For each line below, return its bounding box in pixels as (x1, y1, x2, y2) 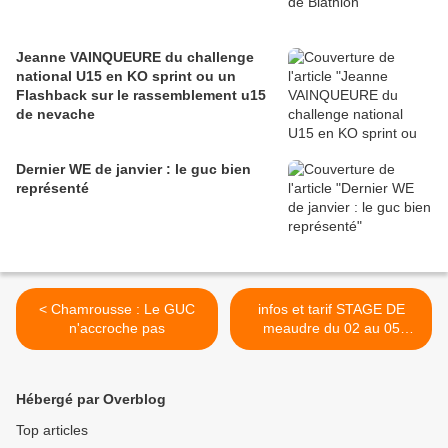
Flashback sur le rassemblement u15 (16, 87, 266, 103)
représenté (16, 180, 89, 196)
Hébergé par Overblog (16, 391, 166, 407)
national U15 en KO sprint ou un (16, 68, 236, 84)
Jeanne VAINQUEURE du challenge (16, 49, 254, 65)
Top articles (16, 422, 88, 438)
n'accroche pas (69, 320, 165, 336)
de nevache (16, 106, 95, 122)
